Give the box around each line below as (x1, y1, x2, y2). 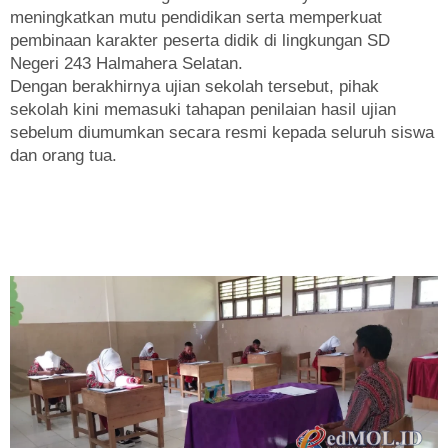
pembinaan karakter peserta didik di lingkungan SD (10, 30, 390, 50)
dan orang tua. (10, 145, 117, 165)
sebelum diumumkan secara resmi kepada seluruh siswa (10, 122, 434, 142)
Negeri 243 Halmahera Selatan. (10, 53, 243, 73)
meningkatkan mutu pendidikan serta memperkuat (10, 7, 382, 27)
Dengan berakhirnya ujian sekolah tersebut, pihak (10, 76, 379, 96)
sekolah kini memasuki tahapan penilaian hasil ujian (10, 99, 396, 119)
